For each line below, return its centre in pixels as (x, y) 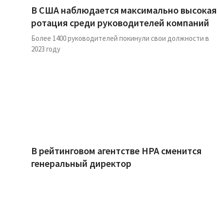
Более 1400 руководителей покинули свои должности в (120, 38)
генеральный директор (81, 163)
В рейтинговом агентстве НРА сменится (116, 151)
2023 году (46, 49)
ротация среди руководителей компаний (120, 23)
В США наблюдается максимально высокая (124, 10)
